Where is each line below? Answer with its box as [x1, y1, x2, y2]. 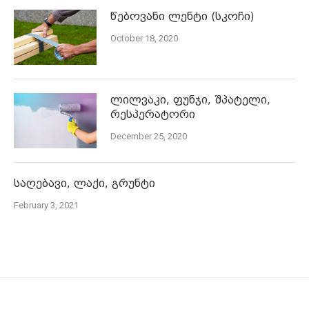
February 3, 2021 [14, 199, 79, 210]
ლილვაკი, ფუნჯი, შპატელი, [110, 93, 270, 106]
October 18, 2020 [110, 32, 178, 43]
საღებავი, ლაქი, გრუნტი [14, 177, 155, 190]
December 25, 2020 [110, 130, 187, 141]
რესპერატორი [110, 108, 195, 121]
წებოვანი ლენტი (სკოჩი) [110, 10, 254, 23]
